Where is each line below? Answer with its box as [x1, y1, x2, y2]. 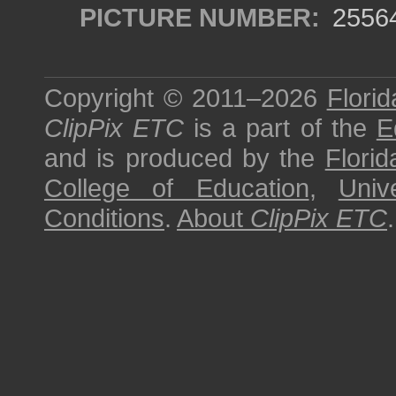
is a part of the [184, 113, 377, 142]
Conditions [44, 203, 164, 232]
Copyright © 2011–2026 [44, 83, 327, 112]
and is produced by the [44, 143, 325, 172]
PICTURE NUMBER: [80, 3, 320, 32]
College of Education [44, 173, 309, 202]
